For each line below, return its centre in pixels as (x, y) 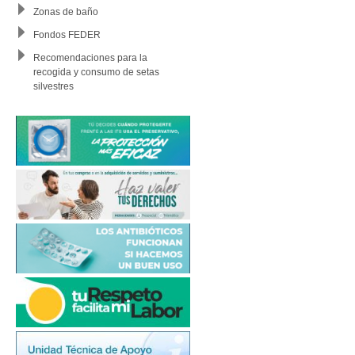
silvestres (54, 86)
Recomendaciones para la (91, 57)
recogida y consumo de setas (97, 72)
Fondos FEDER (67, 35)
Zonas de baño (66, 12)
